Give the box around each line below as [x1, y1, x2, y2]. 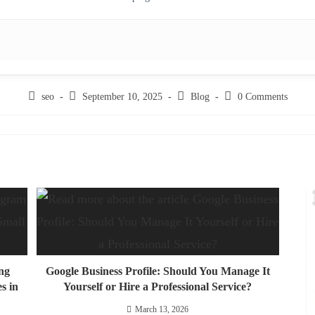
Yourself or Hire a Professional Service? [63, 281, 252, 293]
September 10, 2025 [82, 91, 162, 103]
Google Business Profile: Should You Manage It [45, 265, 270, 278]
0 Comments [237, 91, 288, 103]
